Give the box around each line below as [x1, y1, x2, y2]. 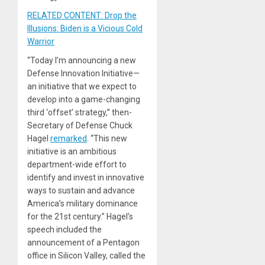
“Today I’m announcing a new [27, 55, 136, 65]
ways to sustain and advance [27, 185, 135, 195]
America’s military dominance [27, 198, 138, 208]
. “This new [87, 133, 127, 143]
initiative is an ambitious [27, 146, 117, 156]
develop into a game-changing [27, 94, 140, 104]
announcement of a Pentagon [27, 237, 140, 247]
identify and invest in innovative [27, 172, 144, 182]
